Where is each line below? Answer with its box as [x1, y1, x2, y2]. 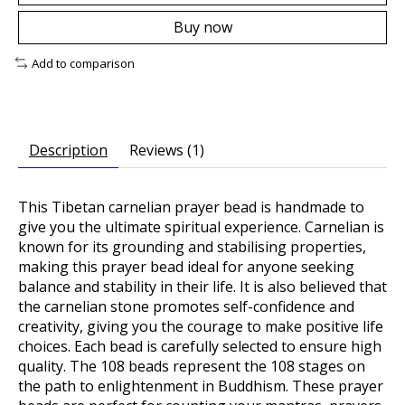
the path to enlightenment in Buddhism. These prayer [18, 376, 383, 397]
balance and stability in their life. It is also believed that [18, 277, 387, 297]
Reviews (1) [129, 140, 204, 161]
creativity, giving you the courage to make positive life [18, 316, 383, 337]
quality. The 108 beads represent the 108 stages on [18, 356, 365, 377]
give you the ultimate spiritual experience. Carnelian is [18, 217, 384, 238]
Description [29, 140, 108, 161]
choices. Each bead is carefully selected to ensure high [18, 336, 381, 357]
